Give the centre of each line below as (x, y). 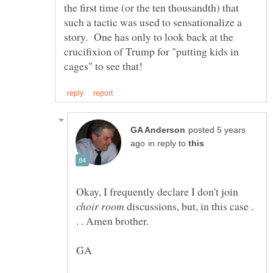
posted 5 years (217, 130)
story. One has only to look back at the (149, 37)
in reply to (168, 144)
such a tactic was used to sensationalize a (153, 22)
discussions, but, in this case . (189, 206)
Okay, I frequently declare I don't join (157, 192)
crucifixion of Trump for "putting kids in (151, 51)
